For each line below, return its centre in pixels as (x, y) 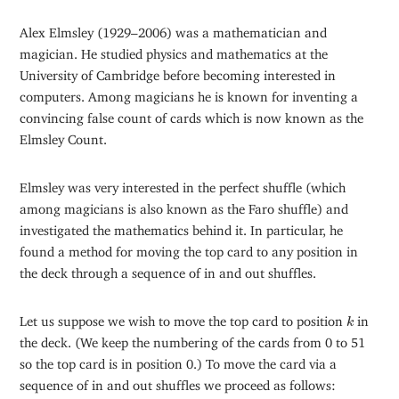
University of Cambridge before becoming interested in (178, 72)
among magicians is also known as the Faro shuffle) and (184, 206)
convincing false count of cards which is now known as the (192, 115)
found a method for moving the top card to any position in (189, 248)
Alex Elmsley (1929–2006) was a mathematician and (174, 29)
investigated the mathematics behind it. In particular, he (182, 227)
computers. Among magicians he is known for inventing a (189, 94)
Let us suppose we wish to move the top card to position (183, 318)
